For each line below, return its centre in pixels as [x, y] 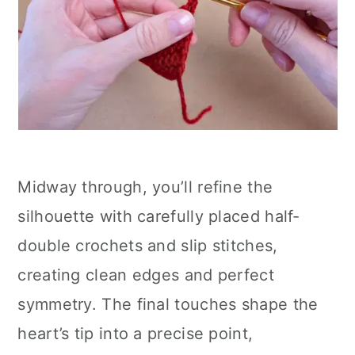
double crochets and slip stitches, [148, 246]
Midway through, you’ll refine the [145, 187]
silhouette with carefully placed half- [159, 216]
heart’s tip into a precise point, [136, 334]
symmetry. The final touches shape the [168, 304]
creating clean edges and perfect [146, 275]
